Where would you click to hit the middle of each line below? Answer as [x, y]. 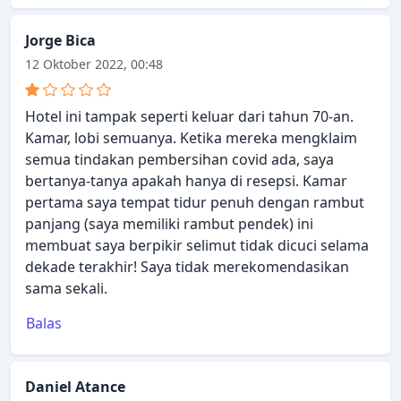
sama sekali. [66, 289]
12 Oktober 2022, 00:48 [94, 64]
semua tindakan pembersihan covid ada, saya [179, 160]
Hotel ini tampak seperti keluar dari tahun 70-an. [189, 117]
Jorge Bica [60, 41]
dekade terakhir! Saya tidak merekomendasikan [187, 267]
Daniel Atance [75, 387]
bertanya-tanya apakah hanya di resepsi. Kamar [186, 181]
